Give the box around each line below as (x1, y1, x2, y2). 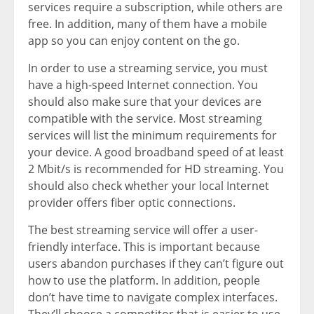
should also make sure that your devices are (28, 94, 261, 110)
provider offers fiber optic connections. (28, 195, 235, 211)
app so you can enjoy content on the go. (28, 33, 240, 49)
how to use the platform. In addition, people (28, 273, 260, 289)
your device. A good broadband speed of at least (28, 144, 284, 161)
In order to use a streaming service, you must (28, 60, 268, 76)
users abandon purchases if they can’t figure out (28, 256, 284, 272)
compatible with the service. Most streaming (28, 111, 262, 127)
